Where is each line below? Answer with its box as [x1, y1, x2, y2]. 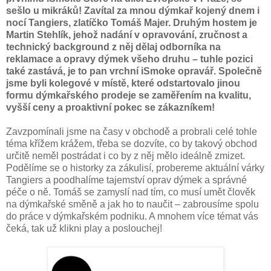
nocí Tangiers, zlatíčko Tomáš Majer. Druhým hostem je [6, 17, 257, 28]
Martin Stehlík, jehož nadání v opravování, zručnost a [6, 29, 247, 40]
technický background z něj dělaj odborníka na [6, 41, 221, 52]
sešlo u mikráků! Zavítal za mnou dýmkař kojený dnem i [6, 5, 260, 16]
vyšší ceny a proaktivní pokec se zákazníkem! [6, 102, 215, 113]
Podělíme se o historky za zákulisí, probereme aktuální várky [6, 162, 264, 173]
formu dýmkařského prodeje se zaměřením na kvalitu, [6, 90, 251, 100]
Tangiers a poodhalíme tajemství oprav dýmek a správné [6, 174, 247, 185]
